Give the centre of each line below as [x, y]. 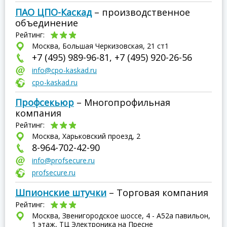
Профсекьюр [45, 102]
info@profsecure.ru [63, 160]
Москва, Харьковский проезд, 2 [86, 136]
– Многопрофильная [122, 102]
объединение [47, 23]
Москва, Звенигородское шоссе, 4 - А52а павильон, [121, 216]
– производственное [141, 12]
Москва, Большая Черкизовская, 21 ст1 [100, 46]
